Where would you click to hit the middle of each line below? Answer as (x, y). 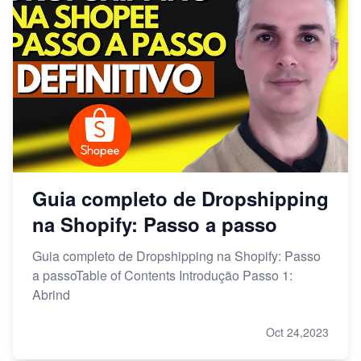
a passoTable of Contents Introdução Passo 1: (162, 276)
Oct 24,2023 (297, 332)
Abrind (51, 295)
